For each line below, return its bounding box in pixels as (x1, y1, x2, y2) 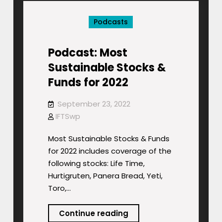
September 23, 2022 (57, 99, 130, 110)
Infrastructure (127, 6, 183, 17)
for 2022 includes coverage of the (48, 146, 171, 157)
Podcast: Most (48, 45, 127, 61)
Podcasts (94, 17, 128, 27)
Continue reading (58, 208, 128, 219)
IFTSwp (55, 111, 80, 122)
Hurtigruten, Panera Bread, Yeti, (48, 170, 163, 181)
